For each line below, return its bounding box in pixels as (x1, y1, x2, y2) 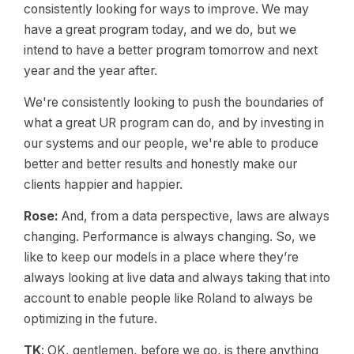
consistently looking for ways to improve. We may (24, 2, 309, 17)
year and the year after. (24, 63, 157, 78)
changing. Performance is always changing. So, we (24, 229, 316, 244)
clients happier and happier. (24, 177, 183, 192)
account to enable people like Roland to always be (24, 291, 313, 306)
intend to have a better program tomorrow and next (24, 43, 318, 58)
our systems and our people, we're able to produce (24, 136, 318, 151)
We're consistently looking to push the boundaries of (24, 95, 324, 110)
